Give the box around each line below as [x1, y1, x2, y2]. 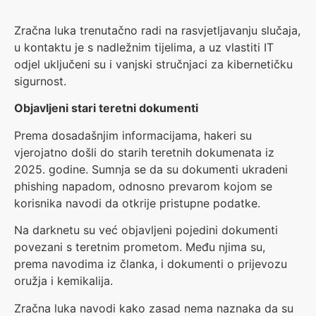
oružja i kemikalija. [14, 274, 113, 288]
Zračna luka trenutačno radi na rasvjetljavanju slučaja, [14, 23, 300, 37]
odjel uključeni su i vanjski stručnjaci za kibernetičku [14, 56, 293, 71]
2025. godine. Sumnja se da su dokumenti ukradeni [14, 162, 288, 176]
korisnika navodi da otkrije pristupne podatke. [14, 195, 260, 210]
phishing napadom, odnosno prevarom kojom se [14, 178, 272, 193]
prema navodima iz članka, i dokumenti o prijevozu [14, 257, 287, 272]
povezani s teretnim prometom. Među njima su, [14, 240, 265, 255]
